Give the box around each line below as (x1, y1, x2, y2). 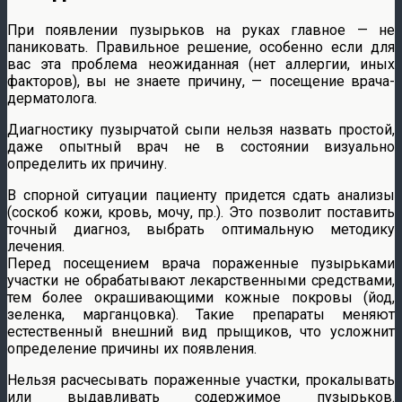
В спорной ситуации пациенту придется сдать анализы (7, 187, 395, 204)
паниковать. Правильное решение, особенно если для (7, 39, 395, 56)
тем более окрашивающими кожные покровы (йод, (7, 289, 395, 306)
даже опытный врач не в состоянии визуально (7, 138, 395, 155)
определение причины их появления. (7, 340, 257, 357)
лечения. (7, 238, 65, 255)
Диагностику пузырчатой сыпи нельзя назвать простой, (7, 121, 395, 138)
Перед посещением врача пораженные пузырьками (7, 255, 395, 272)
